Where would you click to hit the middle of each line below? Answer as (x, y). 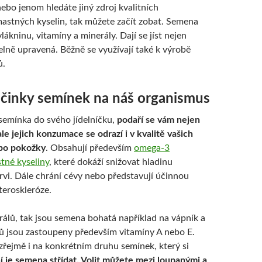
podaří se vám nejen (158, 120)
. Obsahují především (90, 148)
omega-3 (152, 148)
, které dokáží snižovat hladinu (111, 162)
